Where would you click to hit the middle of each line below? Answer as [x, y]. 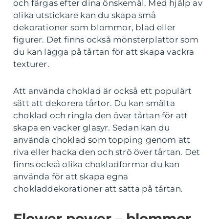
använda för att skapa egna [71, 176]
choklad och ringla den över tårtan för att [101, 115]
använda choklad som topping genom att [102, 140]
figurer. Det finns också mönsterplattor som [106, 40]
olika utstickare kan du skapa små [85, 15]
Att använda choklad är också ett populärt [103, 91]
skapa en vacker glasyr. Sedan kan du [92, 128]
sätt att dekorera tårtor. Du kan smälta [94, 103]
